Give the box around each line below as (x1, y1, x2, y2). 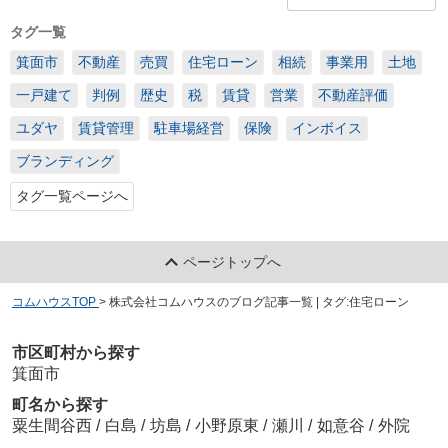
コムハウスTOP (11, 294, 96, 309)
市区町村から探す (11, 344, 140, 362)
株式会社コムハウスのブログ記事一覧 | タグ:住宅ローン (108, 294, 409, 309)
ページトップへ (183, 253, 282, 270)
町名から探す (11, 396, 108, 414)
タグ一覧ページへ (16, 188, 128, 205)
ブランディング (16, 153, 114, 170)
